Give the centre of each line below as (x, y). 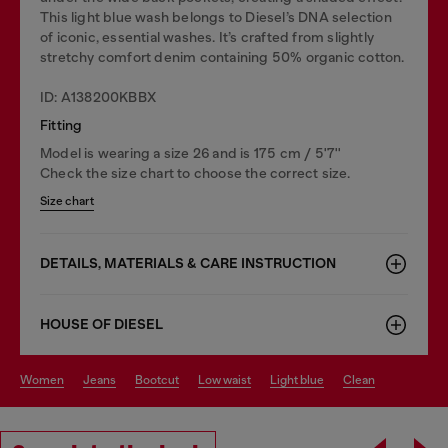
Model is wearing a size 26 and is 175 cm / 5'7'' (191, 153)
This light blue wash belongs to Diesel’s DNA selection (216, 17)
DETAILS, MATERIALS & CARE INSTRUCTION (188, 263)
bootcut (161, 380)
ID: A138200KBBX (98, 97)
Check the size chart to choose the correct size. (195, 173)
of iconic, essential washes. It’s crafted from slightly (207, 37)
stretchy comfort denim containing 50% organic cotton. (222, 57)
